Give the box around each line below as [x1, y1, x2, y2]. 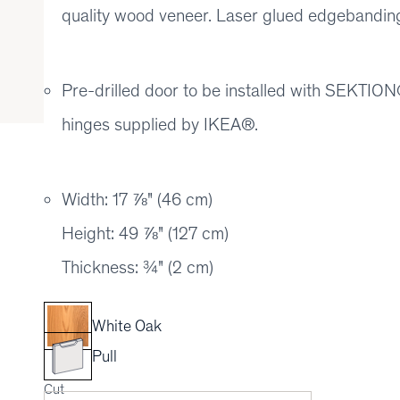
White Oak [92, 316, 162, 336]
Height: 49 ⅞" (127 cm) [62, 222, 229, 244]
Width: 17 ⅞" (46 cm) [62, 188, 212, 210]
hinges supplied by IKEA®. [62, 113, 258, 135]
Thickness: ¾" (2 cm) [62, 256, 213, 278]
